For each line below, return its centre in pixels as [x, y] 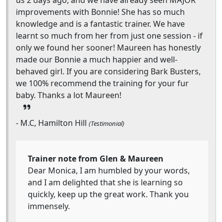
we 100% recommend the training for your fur [102, 83]
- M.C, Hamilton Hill [52, 123]
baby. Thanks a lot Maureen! [69, 95]
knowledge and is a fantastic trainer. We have [100, 24]
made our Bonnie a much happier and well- [97, 59]
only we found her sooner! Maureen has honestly [108, 48]
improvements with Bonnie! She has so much [100, 12]
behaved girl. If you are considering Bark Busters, [108, 71]
